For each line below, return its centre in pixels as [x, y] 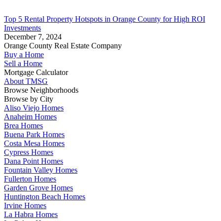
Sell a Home [23, 63]
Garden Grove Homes [38, 187]
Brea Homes [23, 125]
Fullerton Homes [30, 179]
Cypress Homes [29, 152]
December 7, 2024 [33, 37]
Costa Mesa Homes [34, 143]
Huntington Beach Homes [45, 196]
